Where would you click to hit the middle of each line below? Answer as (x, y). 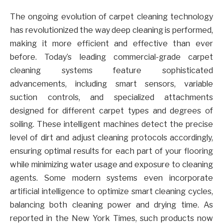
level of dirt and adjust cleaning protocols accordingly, (111, 138)
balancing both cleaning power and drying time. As (111, 205)
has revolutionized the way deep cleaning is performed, (111, 30)
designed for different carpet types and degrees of (111, 111)
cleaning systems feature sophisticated (111, 71)
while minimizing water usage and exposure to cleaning (111, 165)
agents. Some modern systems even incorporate (111, 178)
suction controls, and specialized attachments (111, 98)
